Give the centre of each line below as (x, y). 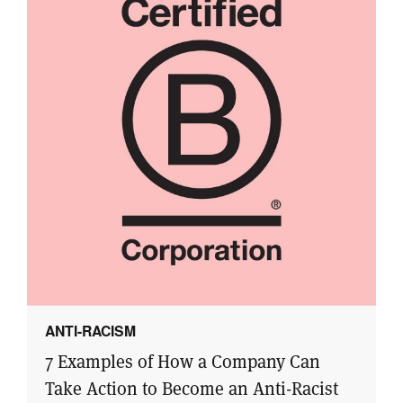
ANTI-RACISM (90, 331)
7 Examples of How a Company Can (183, 362)
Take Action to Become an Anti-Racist (192, 389)
